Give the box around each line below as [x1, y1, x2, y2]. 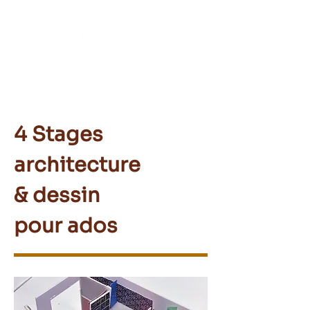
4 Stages [14, 122, 103, 147]
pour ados [14, 213, 118, 238]
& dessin [14, 183, 100, 208]
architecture [14, 152, 140, 177]
